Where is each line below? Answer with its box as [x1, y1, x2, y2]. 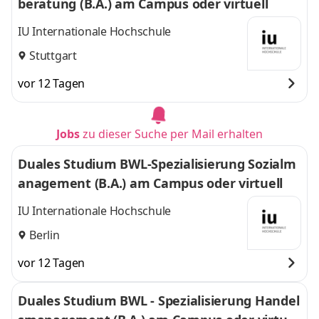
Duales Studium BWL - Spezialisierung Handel [18, 292, 299, 309]
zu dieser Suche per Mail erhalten [83, 126, 263, 142]
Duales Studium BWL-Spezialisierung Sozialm [18, 155, 296, 172]
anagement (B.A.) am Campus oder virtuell [18, 174, 283, 192]
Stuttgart [29, 47, 77, 63]
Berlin [29, 226, 60, 243]
